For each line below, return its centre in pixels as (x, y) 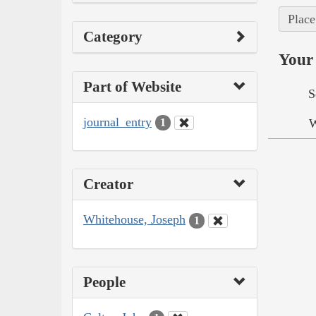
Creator (108, 184)
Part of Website (132, 86)
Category (113, 36)
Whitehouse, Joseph (134, 220)
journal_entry (117, 122)
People (104, 282)
